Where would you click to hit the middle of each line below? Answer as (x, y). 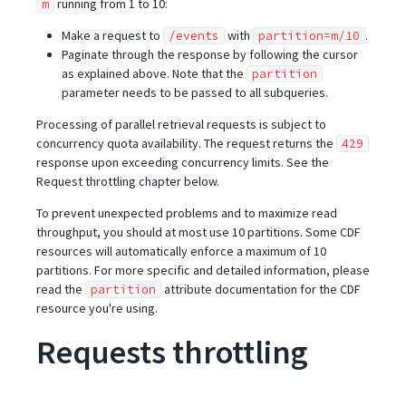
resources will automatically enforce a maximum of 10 (181, 251)
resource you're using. (97, 308)
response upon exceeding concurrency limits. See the (183, 162)
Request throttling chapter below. (128, 181)
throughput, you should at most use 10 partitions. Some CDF (198, 232)
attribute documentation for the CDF (261, 289)
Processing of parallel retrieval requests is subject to (181, 124)
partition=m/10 (309, 36)
